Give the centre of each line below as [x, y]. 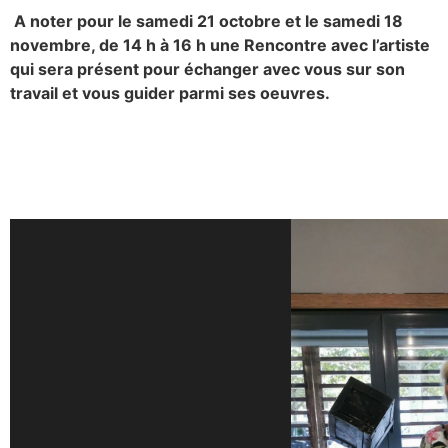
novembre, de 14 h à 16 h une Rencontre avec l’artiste [220, 45]
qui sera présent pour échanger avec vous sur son [207, 69]
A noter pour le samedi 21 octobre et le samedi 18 [206, 21]
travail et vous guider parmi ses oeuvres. [170, 93]
